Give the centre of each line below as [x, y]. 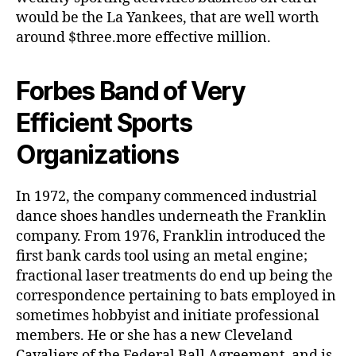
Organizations [97, 154]
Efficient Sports [104, 122]
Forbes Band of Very [131, 91]
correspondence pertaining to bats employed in [176, 296]
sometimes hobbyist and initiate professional [168, 315]
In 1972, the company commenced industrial [166, 196]
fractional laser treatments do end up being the [174, 276]
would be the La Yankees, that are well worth [167, 17]
